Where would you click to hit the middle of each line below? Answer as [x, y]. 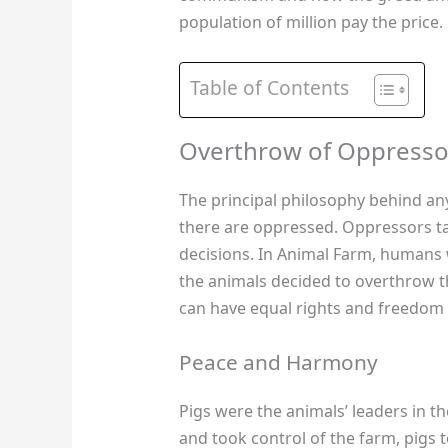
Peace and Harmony [278, 362]
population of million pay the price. [310, 22]
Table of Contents [269, 87]
